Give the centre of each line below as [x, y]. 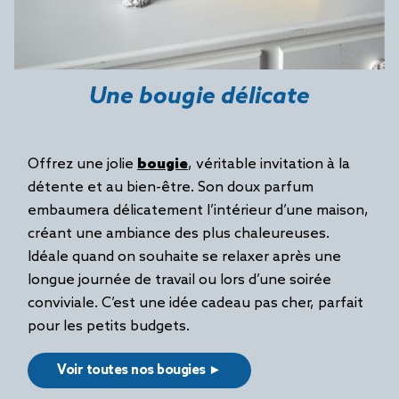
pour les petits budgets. [110, 326]
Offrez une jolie [82, 164]
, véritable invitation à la [269, 164]
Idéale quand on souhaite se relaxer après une [184, 257]
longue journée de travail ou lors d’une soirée [179, 280]
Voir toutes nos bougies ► [139, 370]
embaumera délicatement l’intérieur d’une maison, [198, 211]
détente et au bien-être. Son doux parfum [171, 187]
